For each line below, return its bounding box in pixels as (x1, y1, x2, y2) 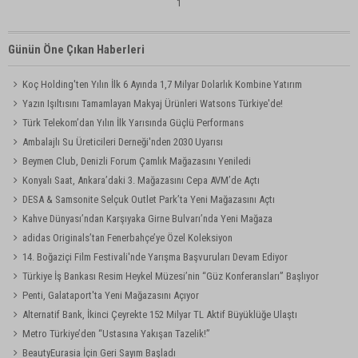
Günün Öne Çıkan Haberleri (8, 42, 145, 57)
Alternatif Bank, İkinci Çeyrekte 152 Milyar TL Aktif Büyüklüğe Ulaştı (22, 308, 298, 320)
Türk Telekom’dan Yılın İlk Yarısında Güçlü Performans (22, 117, 245, 129)
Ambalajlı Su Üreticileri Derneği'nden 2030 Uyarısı (22, 136, 224, 148)
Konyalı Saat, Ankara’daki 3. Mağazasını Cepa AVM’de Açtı (22, 174, 261, 186)
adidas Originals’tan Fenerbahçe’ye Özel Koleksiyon (22, 232, 233, 244)
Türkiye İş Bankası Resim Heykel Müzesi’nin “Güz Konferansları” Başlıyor (22, 270, 320, 282)
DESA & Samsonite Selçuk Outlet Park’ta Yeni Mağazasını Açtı (22, 193, 276, 205)
